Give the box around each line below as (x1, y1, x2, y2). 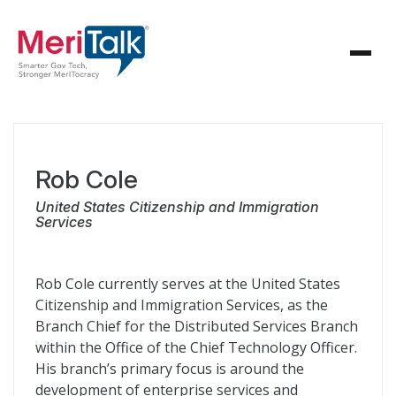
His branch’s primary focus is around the (35, 359, 304, 378)
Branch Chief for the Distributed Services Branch (35, 316, 358, 336)
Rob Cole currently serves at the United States (35, 274, 340, 293)
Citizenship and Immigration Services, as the (35, 295, 328, 315)
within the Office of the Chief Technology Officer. (35, 338, 357, 357)
